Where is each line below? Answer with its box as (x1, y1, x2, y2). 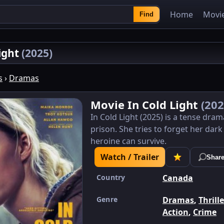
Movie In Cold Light (90, 97, 201, 112)
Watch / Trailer (100, 151, 159, 162)
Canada (162, 172, 193, 183)
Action (162, 206, 188, 217)
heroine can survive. (90, 135, 166, 146)
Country (96, 172, 125, 182)
